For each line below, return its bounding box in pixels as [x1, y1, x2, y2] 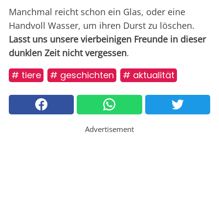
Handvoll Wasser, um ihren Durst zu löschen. [9, 19, 195, 31]
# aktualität [123, 68, 175, 81]
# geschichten [50, 68, 114, 81]
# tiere [11, 68, 41, 81]
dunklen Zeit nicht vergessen [9, 46, 127, 59]
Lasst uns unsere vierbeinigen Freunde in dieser [9, 33, 206, 45]
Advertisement [85, 124, 134, 134]
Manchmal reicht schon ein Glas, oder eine [9, 5, 185, 18]
